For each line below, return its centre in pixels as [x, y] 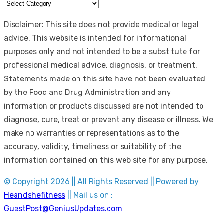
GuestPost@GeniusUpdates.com [63, 209]
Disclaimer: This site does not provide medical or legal [101, 25]
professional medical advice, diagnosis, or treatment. [101, 65]
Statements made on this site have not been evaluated [105, 79]
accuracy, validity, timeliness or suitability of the [93, 147]
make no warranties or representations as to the [92, 133]
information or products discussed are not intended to [104, 106]
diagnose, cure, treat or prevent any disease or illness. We [108, 120]
